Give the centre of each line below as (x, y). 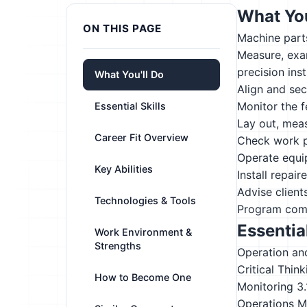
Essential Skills (130, 106)
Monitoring (265, 286)
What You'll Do (129, 74)
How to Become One (143, 277)
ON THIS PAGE (123, 28)
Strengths (118, 246)
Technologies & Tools (145, 200)
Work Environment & (143, 232)
